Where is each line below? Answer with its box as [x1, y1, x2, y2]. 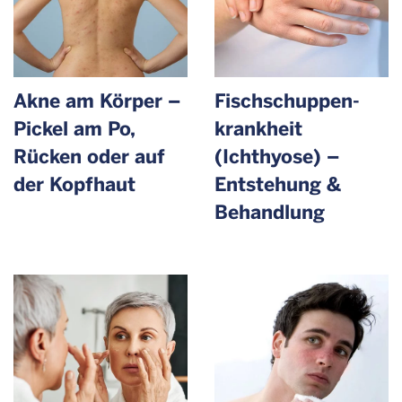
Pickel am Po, [13, 115, 135, 142]
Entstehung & [214, 170, 341, 197]
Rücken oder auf [13, 143, 165, 170]
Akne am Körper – [13, 87, 180, 114]
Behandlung [214, 198, 325, 225]
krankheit [214, 115, 302, 142]
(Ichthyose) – [214, 143, 339, 170]
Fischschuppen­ [214, 87, 360, 114]
